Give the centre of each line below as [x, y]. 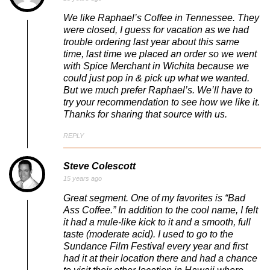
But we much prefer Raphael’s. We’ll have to [158, 90]
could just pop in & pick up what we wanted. [156, 78]
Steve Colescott [99, 166]
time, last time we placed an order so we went [160, 54]
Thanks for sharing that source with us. [145, 115]
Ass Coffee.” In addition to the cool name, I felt [161, 210]
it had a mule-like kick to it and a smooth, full [157, 222]
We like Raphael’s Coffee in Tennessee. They [161, 18]
